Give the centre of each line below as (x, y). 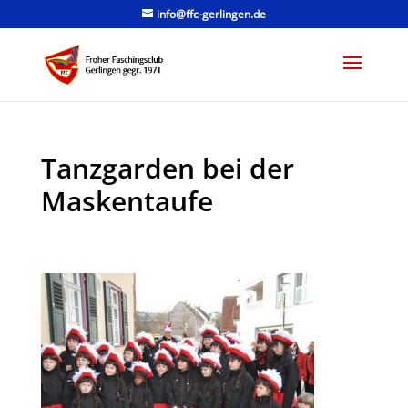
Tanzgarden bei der (167, 168)
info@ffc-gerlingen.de (211, 14)
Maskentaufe (127, 201)
